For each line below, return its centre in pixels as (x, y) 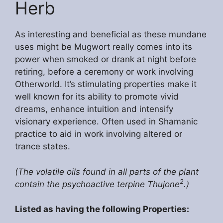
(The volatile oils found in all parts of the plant (107, 171)
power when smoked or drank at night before (106, 59)
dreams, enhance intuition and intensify (94, 109)
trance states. (43, 147)
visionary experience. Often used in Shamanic (106, 122)
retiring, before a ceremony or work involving (104, 72)
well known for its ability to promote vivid (97, 97)
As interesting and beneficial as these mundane (111, 35)
